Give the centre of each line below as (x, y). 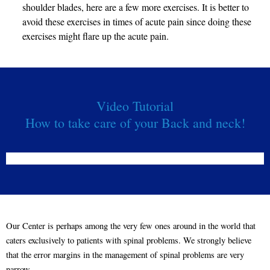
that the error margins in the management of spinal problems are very (125, 255)
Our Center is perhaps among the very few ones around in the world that (131, 226)
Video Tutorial (135, 106)
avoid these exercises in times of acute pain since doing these (137, 22)
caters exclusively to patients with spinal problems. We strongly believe (129, 240)
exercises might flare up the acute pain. (96, 36)
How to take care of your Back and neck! (135, 123)
